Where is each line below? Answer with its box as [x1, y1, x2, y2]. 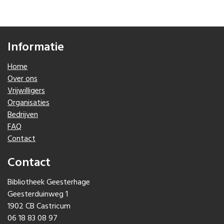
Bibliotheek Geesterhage [7, 175, 90, 189]
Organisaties [7, 96, 49, 109]
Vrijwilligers [7, 84, 45, 97]
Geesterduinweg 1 [7, 187, 68, 201]
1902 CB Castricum [7, 199, 70, 213]
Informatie [7, 37, 64, 57]
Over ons [7, 72, 37, 85]
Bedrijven [7, 108, 38, 121]
